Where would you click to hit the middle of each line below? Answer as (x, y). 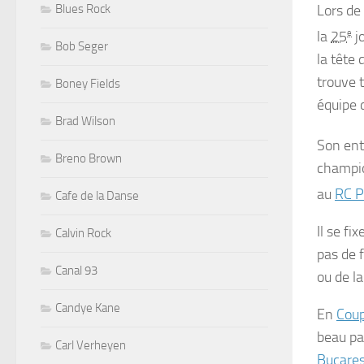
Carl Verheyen (91, 346)
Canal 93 (76, 271)
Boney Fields (88, 84)
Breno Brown (89, 159)
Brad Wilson (85, 121)
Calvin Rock (83, 234)
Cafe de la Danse (97, 196)
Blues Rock (83, 9)
